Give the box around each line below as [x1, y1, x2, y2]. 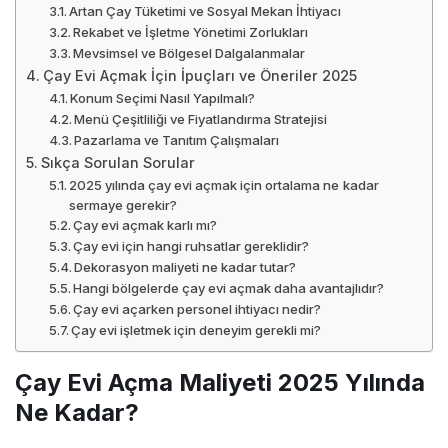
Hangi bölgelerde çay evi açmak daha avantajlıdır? [73, 279, 385, 296]
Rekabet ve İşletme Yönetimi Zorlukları [73, 23, 309, 40]
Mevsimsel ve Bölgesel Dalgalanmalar [73, 44, 306, 61]
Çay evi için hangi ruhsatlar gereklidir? [73, 237, 310, 254]
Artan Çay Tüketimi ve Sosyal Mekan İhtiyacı [69, 2, 342, 19]
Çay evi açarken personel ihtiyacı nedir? [73, 300, 322, 317]
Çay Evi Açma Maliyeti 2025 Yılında [15, 367, 425, 397]
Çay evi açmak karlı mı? [73, 216, 218, 233]
